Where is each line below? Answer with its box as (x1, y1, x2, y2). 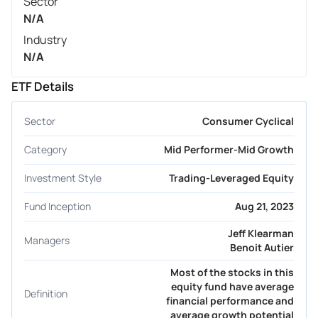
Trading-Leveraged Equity (169, 171, 294, 185)
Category (24, 143, 67, 157)
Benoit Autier (230, 240, 294, 254)
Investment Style (24, 171, 102, 185)
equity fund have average (171, 279, 294, 293)
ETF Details (11, 77, 74, 94)
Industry (23, 31, 67, 48)
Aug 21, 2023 (235, 199, 294, 214)
